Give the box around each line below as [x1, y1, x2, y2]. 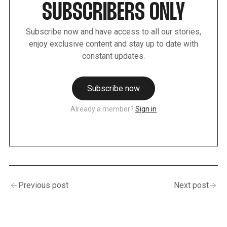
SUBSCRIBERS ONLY [42, 1, 185, 25]
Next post [174, 180, 209, 190]
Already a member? [70, 104, 134, 113]
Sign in [135, 104, 157, 113]
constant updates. [82, 51, 145, 61]
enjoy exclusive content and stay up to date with [29, 39, 198, 49]
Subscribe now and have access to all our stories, [26, 26, 201, 36]
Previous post [18, 180, 68, 190]
